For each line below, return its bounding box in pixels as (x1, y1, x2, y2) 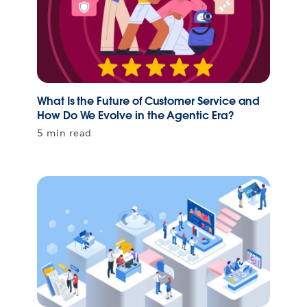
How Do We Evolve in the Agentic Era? (37, 108, 234, 123)
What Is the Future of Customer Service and (37, 93, 260, 108)
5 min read (37, 126, 92, 139)
